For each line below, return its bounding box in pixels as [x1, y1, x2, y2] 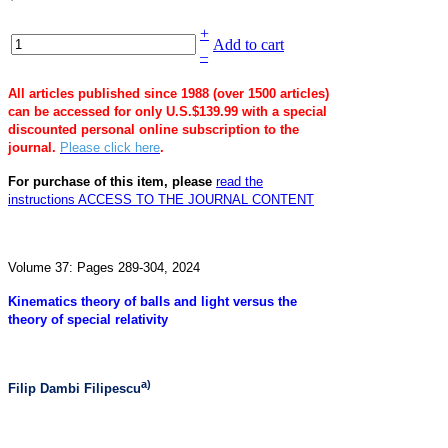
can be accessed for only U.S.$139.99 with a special [8, 103, 327, 119]
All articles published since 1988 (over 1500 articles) [8, 85, 329, 101]
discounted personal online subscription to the [8, 121, 299, 137]
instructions [8, 191, 75, 207]
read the [216, 173, 263, 189]
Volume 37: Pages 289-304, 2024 [8, 259, 200, 275]
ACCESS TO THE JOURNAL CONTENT [75, 191, 314, 207]
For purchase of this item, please [8, 173, 216, 189]
